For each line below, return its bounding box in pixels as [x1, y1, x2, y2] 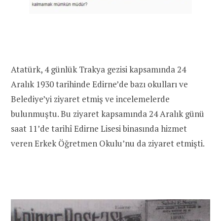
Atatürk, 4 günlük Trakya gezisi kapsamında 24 [11, 64, 186, 75]
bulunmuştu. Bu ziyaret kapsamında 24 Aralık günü [11, 108, 204, 120]
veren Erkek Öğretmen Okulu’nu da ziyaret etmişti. [11, 138, 205, 149]
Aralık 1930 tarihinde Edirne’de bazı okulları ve [11, 78, 188, 90]
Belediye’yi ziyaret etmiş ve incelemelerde [11, 93, 170, 105]
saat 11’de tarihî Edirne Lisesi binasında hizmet [11, 123, 187, 135]
